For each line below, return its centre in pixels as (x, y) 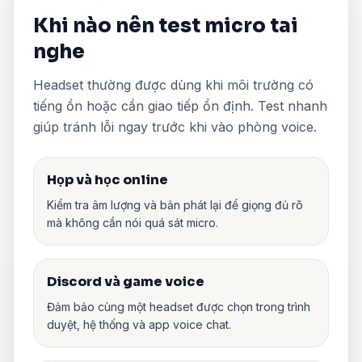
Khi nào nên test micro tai (166, 25)
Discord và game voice (126, 281)
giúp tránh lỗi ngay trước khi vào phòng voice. (175, 126)
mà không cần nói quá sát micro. (133, 222)
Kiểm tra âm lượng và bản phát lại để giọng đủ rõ (175, 204)
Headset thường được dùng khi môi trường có (173, 84)
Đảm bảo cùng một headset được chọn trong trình (179, 306)
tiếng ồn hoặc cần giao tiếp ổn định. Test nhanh (180, 105)
